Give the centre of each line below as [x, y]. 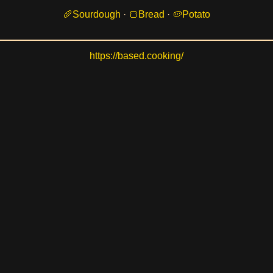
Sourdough [97, 15]
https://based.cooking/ [136, 56]
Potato [196, 15]
